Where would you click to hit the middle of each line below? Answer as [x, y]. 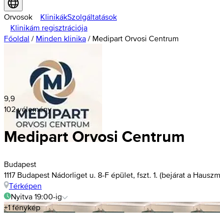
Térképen [25, 185]
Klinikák [54, 17]
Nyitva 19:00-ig [36, 196]
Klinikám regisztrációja [49, 27]
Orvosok [18, 17]
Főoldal [17, 38]
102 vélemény [28, 109]
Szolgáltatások [92, 17]
